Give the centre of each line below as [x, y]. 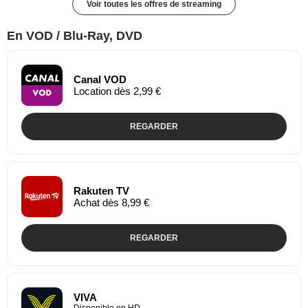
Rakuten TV [101, 190]
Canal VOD [100, 79]
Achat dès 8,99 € [111, 202]
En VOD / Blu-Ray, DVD [75, 35]
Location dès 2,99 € [117, 91]
